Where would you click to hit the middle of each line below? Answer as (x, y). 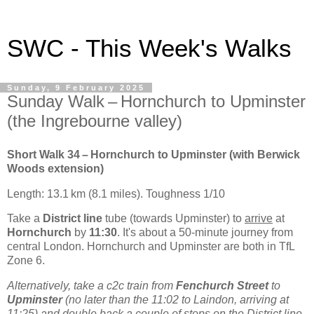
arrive (259, 219)
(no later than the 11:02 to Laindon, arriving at (176, 300)
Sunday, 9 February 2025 (76, 88)
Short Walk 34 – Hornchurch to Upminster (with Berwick (153, 154)
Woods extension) (55, 168)
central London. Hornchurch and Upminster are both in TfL (151, 247)
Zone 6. (26, 261)
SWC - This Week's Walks (149, 48)
